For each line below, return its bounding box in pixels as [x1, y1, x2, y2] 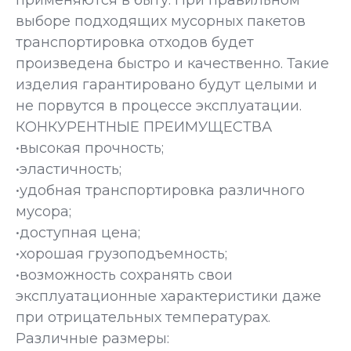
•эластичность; [16, 161, 121, 179]
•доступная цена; [16, 224, 140, 242]
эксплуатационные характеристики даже [16, 288, 321, 306]
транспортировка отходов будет [16, 34, 254, 52]
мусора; [16, 203, 71, 221]
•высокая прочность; [16, 139, 164, 157]
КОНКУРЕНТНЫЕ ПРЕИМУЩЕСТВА [16, 118, 272, 136]
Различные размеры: [16, 330, 169, 348]
